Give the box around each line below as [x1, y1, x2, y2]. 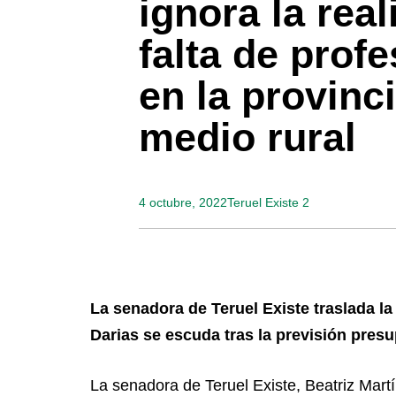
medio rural [139, 115, 356, 161]
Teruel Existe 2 [227, 195, 309, 210]
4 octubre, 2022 [139, 195, 227, 210]
